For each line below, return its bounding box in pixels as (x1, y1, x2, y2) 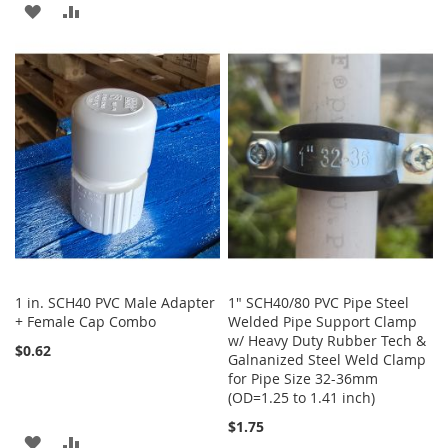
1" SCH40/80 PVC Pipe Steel (228, 292, 410, 312)
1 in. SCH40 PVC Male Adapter (15, 292, 215, 312)
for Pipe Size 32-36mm (228, 368, 379, 388)
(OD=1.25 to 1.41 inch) (228, 387, 376, 407)
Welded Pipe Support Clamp (228, 311, 418, 331)
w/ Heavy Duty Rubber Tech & (228, 330, 427, 350)
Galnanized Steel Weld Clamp (228, 349, 427, 369)
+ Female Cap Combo (15, 311, 156, 331)
